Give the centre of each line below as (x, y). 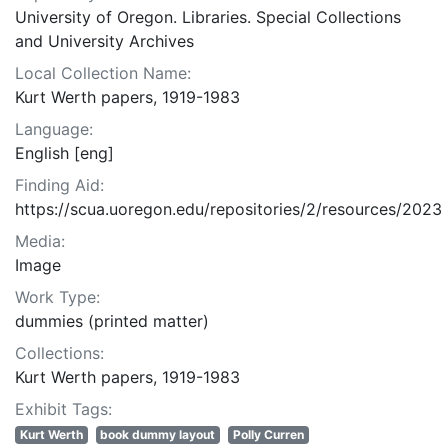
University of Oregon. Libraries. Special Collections (208, 17)
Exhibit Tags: (63, 409)
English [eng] (64, 153)
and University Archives (104, 41)
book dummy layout (158, 435)
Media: (40, 241)
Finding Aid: (59, 185)
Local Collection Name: (103, 73)
